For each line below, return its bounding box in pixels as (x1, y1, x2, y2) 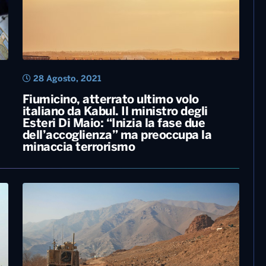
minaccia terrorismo (22, 142, 135, 154)
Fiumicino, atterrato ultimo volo (22, 94, 199, 106)
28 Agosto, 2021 (30, 75, 101, 84)
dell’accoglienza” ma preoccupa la (22, 130, 211, 142)
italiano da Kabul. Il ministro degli (22, 106, 208, 118)
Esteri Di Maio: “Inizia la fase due (22, 118, 205, 130)
